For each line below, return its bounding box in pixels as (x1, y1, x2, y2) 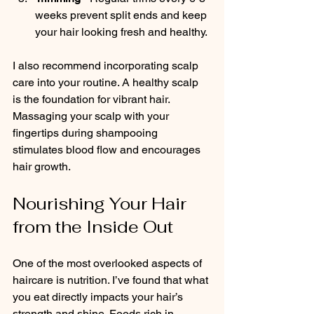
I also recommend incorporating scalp (13, 58, 201, 72)
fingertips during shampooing (13, 125, 161, 139)
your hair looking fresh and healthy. (35, 25, 207, 39)
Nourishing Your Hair (13, 192, 191, 214)
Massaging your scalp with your (13, 109, 172, 123)
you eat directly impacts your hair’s (13, 289, 186, 303)
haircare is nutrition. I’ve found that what (13, 273, 211, 287)
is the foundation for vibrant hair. (13, 92, 172, 106)
